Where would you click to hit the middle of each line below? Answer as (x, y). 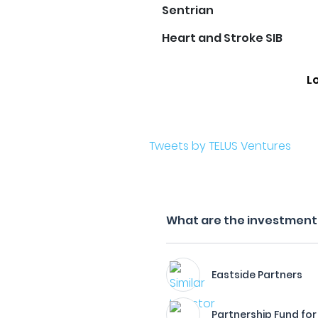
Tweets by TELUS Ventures (220, 146)
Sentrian (188, 10)
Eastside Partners (257, 275)
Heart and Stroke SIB (223, 38)
